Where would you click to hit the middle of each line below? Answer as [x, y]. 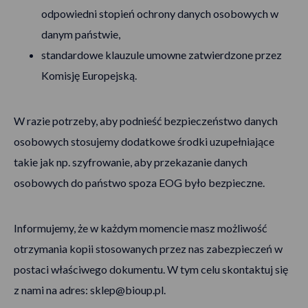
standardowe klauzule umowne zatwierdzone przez [162, 55]
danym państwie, [81, 34]
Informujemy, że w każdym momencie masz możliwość [140, 228]
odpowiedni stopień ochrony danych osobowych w [160, 13]
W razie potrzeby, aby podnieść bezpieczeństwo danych [146, 121]
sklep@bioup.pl [127, 290]
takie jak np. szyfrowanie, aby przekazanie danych [131, 162]
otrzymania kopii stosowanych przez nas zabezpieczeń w [148, 249]
